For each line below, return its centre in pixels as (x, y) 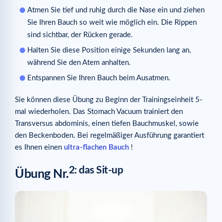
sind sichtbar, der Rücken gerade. (80, 35)
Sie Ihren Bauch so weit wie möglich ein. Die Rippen (112, 23)
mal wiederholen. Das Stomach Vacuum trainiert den (99, 112)
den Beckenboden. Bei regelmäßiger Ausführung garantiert (110, 136)
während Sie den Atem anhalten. (79, 63)
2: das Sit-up (96, 170)
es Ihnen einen (39, 148)
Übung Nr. (42, 174)
